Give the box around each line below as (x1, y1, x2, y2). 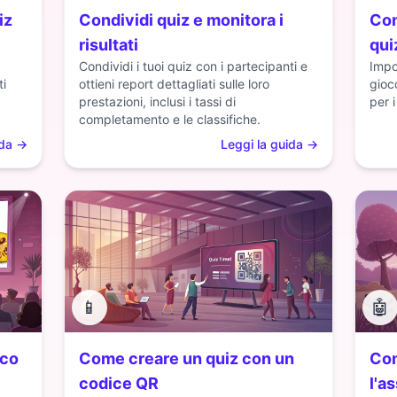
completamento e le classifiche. (79, 112, 261, 127)
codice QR (79, 374, 159, 393)
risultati (79, 35, 138, 54)
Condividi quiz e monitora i (79, 11, 284, 29)
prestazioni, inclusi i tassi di (79, 94, 236, 109)
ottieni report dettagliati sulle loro (79, 76, 269, 91)
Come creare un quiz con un (79, 349, 294, 368)
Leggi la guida (221, 136, 303, 152)
